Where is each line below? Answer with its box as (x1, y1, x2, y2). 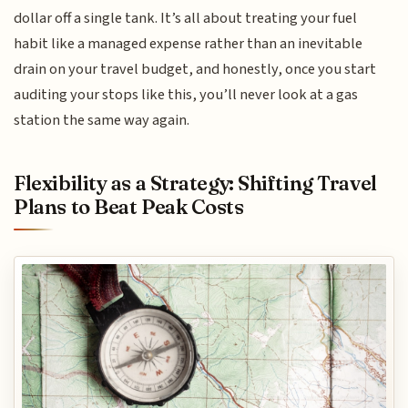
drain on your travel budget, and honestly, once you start (14, 57, 377, 80)
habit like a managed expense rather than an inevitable (14, 32, 363, 55)
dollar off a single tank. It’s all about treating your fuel (14, 6, 358, 29)
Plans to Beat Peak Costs (14, 194, 244, 220)
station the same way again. (14, 108, 190, 131)
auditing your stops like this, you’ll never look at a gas (14, 83, 359, 106)
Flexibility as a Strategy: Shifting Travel (14, 170, 377, 197)
